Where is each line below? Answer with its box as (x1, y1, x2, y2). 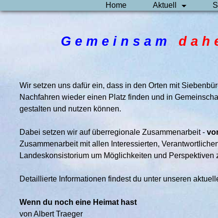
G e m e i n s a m (60, 34, 179, 49)
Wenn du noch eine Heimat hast (19, 198, 137, 206)
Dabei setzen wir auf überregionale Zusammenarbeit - (19, 128, 207, 136)
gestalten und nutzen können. (19, 105, 121, 113)
